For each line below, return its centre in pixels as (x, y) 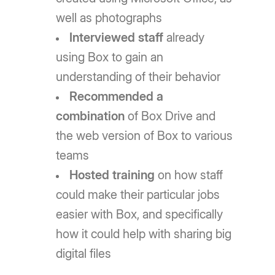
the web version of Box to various (145, 135)
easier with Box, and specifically (140, 214)
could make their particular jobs (138, 194)
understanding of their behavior (138, 76)
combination (91, 116)
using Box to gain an (110, 57)
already (184, 37)
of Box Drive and (170, 116)
